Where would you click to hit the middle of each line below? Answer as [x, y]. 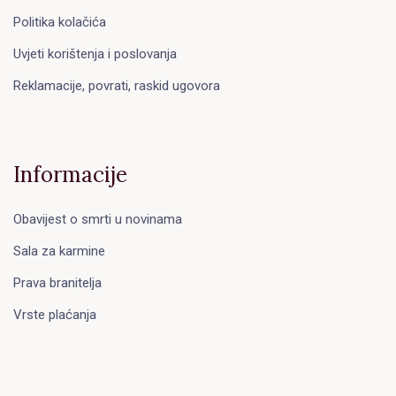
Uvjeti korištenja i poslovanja [95, 53]
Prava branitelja [57, 283]
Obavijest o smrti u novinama [98, 219]
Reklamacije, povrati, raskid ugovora [117, 85]
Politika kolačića [60, 22]
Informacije [70, 174]
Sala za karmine [59, 251]
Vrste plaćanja [55, 315]
